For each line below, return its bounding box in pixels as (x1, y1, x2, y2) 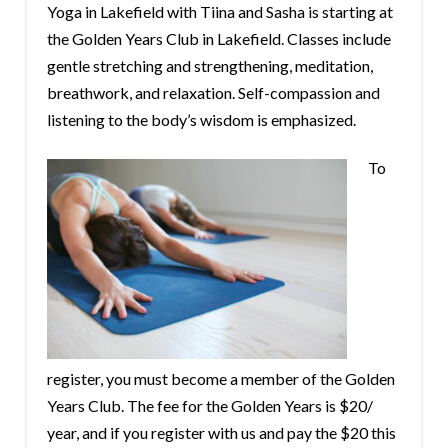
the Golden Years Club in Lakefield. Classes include (46, 28, 391, 48)
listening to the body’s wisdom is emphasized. (46, 109, 356, 129)
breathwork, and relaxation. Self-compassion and (46, 82, 380, 102)
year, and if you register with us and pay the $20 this (46, 423, 396, 443)
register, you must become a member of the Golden (46, 369, 395, 389)
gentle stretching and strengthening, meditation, (46, 55, 373, 75)
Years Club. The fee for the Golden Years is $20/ (46, 396, 373, 416)
